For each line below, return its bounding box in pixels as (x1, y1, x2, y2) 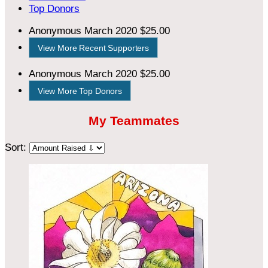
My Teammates (89, 114, 179, 129)
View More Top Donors (37, 86, 123, 96)
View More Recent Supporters (37, 42, 150, 53)
